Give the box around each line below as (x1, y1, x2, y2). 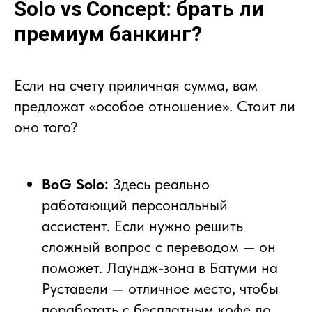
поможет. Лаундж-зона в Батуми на (42, 258, 278, 277)
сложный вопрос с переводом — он (42, 237, 276, 256)
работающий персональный (42, 196, 228, 214)
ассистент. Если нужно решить (42, 217, 243, 235)
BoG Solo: (42, 175, 109, 194)
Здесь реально (109, 175, 210, 194)
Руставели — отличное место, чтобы (42, 279, 279, 298)
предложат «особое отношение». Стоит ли (14, 97, 295, 116)
